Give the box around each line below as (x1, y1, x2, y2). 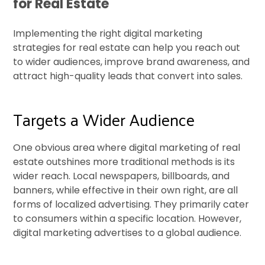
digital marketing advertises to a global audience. (13, 226, 242, 240)
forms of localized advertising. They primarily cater (13, 198, 250, 212)
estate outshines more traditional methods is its (13, 155, 235, 169)
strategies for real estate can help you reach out (13, 41, 241, 55)
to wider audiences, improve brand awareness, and (13, 55, 250, 69)
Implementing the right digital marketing (13, 27, 203, 41)
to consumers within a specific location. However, (13, 212, 242, 226)
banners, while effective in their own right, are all (13, 183, 238, 198)
